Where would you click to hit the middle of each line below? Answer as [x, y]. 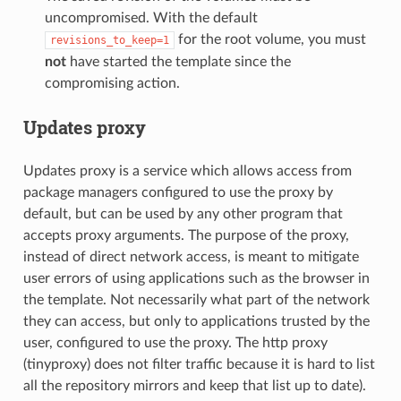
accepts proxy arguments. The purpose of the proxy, [186, 236]
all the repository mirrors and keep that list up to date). [194, 386]
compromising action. [112, 84]
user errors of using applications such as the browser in [196, 279]
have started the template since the [178, 62]
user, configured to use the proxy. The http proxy [175, 343]
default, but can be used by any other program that [183, 214]
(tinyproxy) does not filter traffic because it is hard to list [199, 365]
